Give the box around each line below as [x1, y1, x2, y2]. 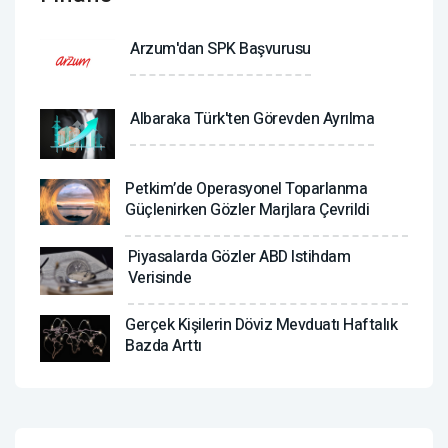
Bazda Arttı [125, 334, 202, 359]
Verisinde [127, 265, 192, 290]
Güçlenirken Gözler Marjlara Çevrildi [125, 197, 369, 222]
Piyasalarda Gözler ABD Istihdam [127, 244, 351, 269]
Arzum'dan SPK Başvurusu [130, 36, 311, 61]
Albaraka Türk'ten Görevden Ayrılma [130, 106, 374, 131]
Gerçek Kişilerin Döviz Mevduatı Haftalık [125, 313, 397, 338]
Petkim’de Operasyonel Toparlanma [125, 176, 367, 201]
